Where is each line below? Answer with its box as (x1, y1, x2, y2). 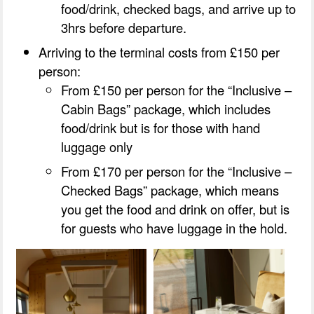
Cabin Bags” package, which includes (61, 100, 271, 118)
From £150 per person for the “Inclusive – (61, 81, 292, 100)
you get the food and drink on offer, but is (61, 200, 290, 219)
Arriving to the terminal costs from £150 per (39, 43, 280, 62)
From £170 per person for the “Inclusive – (61, 162, 292, 181)
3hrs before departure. (61, 18, 187, 37)
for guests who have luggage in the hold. (61, 219, 288, 238)
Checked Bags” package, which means (61, 181, 280, 200)
